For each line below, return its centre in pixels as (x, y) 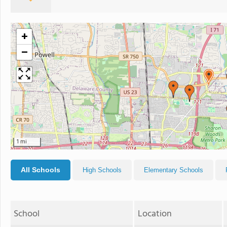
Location (155, 214)
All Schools (41, 170)
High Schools (102, 170)
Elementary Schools (174, 170)
